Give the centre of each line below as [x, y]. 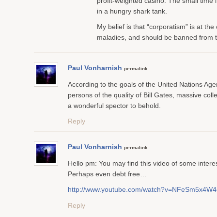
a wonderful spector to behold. [114, 106]
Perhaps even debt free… [107, 174]
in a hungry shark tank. [132, 11]
